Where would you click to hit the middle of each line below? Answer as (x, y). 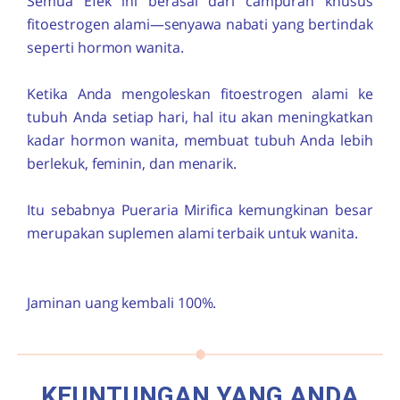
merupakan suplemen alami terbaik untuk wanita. (192, 233)
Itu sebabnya (74, 210)
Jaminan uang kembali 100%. (122, 303)
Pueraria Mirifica (177, 210)
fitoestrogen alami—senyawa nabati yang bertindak (200, 25)
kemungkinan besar (303, 210)
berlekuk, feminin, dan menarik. (132, 164)
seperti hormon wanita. (105, 48)
